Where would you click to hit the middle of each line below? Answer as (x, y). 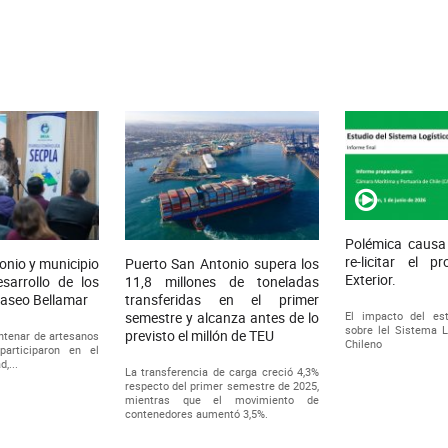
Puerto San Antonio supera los (222, 264)
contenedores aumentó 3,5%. (196, 414)
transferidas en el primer (222, 300)
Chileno (364, 343)
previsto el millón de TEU (199, 336)
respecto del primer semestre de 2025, (222, 386)
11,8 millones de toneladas (222, 282)
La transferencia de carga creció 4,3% (222, 372)
